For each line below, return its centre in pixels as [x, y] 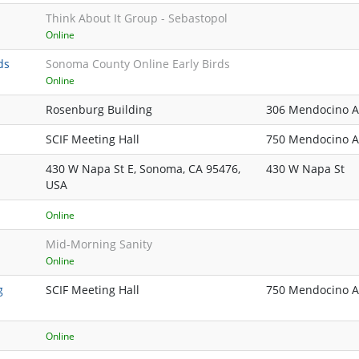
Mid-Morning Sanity [99, 244]
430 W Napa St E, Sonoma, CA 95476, [143, 169]
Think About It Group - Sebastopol [137, 18]
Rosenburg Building [99, 110]
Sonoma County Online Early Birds [138, 64]
